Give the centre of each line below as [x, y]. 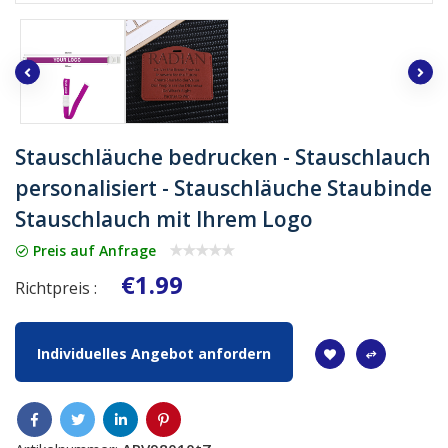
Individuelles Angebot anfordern [154, 353]
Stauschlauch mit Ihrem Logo [164, 218]
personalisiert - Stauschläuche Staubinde [223, 187]
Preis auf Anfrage [92, 250]
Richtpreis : [56, 287]
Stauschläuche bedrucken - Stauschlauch [223, 156]
